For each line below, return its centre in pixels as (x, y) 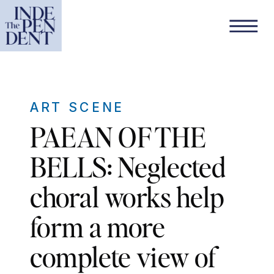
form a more (98, 226)
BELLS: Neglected (128, 166)
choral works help (127, 196)
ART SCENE (77, 107)
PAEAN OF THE (118, 136)
